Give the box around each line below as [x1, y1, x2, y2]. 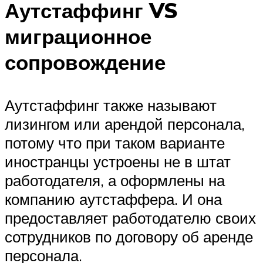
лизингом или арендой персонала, [5, 114, 245, 133]
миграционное [5, 23, 151, 49]
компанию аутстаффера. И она [5, 189, 222, 208]
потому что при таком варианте [5, 133, 225, 152]
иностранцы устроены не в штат [5, 151, 231, 171]
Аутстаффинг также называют [5, 95, 217, 114]
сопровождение [5, 49, 166, 75]
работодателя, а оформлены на [5, 170, 225, 190]
